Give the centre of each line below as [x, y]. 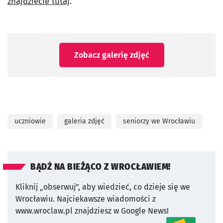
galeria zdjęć [84, 121]
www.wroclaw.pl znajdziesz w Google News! [92, 211]
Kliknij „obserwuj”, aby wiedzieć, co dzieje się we [103, 187]
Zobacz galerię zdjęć [111, 55]
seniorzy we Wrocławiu [159, 121]
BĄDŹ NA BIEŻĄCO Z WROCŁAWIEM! [101, 167]
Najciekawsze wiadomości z [106, 199]
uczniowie [30, 121]
